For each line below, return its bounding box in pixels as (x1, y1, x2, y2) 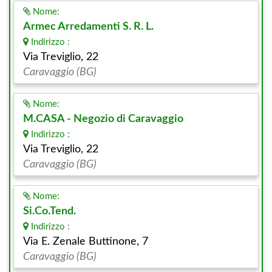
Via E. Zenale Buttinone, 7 (23, 236, 148, 247)
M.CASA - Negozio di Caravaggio (23, 114, 183, 124)
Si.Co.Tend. (23, 206, 76, 217)
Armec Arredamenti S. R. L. (23, 21, 154, 32)
